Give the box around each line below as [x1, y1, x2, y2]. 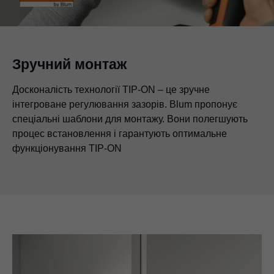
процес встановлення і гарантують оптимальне [12, 128, 227, 139]
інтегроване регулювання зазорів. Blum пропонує [12, 98, 237, 109]
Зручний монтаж [12, 56, 127, 72]
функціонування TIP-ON [12, 143, 122, 154]
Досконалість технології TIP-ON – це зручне [12, 84, 210, 95]
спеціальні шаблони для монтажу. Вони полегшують [12, 113, 248, 124]
